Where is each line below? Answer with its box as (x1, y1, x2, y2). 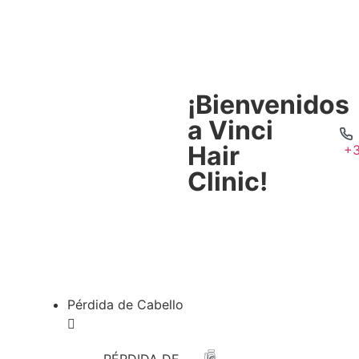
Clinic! (187, 166, 268, 197)
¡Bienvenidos (187, 89, 349, 120)
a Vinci (187, 115, 273, 146)
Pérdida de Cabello (67, 296, 184, 313)
